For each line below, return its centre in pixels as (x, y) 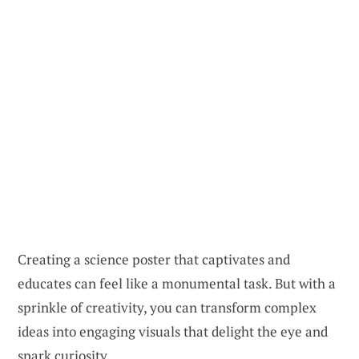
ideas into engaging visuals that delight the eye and (173, 331)
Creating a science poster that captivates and (154, 259)
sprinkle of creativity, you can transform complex (167, 307)
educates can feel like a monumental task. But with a (177, 283)
